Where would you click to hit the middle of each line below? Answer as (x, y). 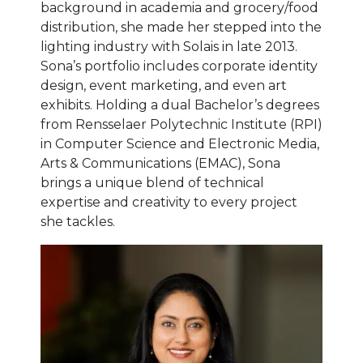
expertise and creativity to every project (169, 202)
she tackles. (78, 221)
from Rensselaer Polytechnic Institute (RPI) (181, 124)
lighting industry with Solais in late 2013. (169, 46)
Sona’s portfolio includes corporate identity (179, 66)
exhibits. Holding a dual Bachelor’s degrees (180, 105)
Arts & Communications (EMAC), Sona (160, 163)
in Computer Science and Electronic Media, (180, 143)
